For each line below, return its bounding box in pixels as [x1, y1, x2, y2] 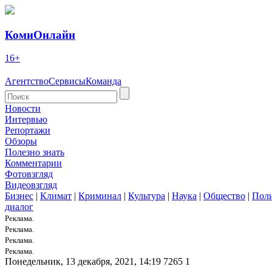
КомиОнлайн [5, 28, 75, 41]
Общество [203, 191, 245, 202]
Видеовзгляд [5, 180, 57, 191]
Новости [5, 103, 41, 114]
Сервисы [49, 76, 86, 87]
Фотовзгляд [5, 169, 53, 180]
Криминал [78, 191, 121, 202]
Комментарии [5, 158, 62, 169]
